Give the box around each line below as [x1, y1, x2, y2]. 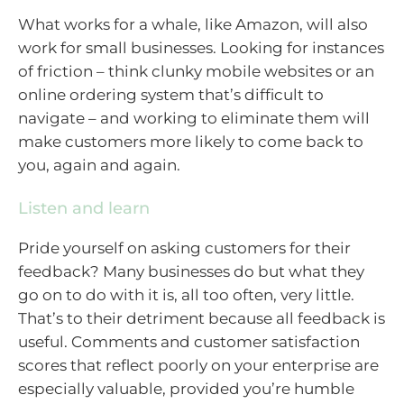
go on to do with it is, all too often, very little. [18, 286, 354, 305]
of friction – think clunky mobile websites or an [18, 61, 374, 80]
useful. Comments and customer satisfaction [18, 333, 360, 352]
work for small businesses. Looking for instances [18, 38, 384, 57]
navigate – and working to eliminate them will [18, 108, 370, 127]
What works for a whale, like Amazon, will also [18, 14, 368, 33]
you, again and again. [18, 155, 180, 174]
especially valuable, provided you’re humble [18, 380, 354, 399]
